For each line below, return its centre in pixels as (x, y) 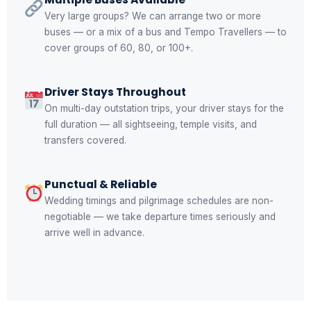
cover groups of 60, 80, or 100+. (118, 48)
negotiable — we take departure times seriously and (160, 216)
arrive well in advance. (94, 232)
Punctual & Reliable (100, 184)
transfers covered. (85, 140)
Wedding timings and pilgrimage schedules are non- (159, 200)
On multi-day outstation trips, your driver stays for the (164, 108)
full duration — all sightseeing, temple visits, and (150, 124)
